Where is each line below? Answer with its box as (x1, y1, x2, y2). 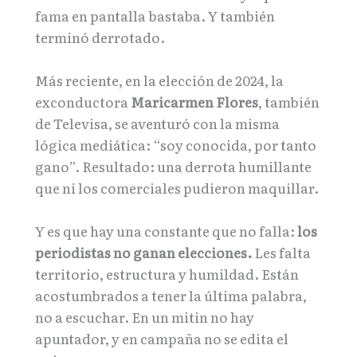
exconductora (35, 92, 131, 112)
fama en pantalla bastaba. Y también (35, 5, 275, 25)
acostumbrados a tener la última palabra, (35, 285, 307, 306)
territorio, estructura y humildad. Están (35, 264, 299, 284)
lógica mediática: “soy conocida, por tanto (35, 135, 316, 155)
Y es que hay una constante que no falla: (35, 221, 297, 241)
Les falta (252, 242, 311, 263)
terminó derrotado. (35, 26, 165, 47)
